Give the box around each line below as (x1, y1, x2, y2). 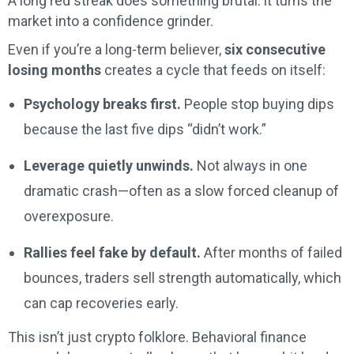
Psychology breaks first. (24, 96, 181, 113)
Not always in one (194, 157, 307, 175)
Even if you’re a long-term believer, (8, 41, 224, 58)
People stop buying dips (181, 96, 334, 113)
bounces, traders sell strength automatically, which (24, 269, 341, 287)
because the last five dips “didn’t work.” (24, 121, 266, 138)
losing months (8, 62, 101, 79)
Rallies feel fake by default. (24, 244, 201, 262)
